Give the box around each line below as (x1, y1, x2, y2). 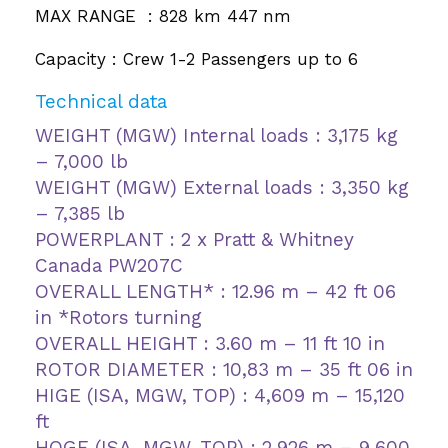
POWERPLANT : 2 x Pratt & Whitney (35, 227, 354, 251)
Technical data (35, 89, 167, 113)
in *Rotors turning (35, 305, 202, 329)
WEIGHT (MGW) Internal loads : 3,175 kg (35, 123, 398, 147)
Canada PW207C (35, 253, 183, 277)
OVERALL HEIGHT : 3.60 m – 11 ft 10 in (35, 331, 385, 355)
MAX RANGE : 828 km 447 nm (35, 5, 291, 26)
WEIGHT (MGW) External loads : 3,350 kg (35, 175, 409, 199)
